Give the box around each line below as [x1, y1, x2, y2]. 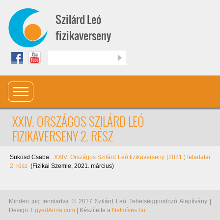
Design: [9, 207, 31, 214]
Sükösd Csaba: [10, 154, 55, 161]
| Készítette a [75, 207, 112, 214]
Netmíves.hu [112, 207, 145, 214]
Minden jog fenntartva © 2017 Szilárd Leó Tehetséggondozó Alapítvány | [9, 198, 211, 205]
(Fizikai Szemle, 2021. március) [27, 163, 114, 169]
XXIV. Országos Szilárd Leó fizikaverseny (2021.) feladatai [54, 154, 211, 161]
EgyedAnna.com [31, 207, 75, 214]
